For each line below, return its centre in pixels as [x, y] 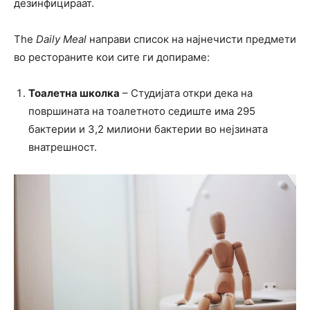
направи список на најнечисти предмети [191, 39]
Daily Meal [61, 39]
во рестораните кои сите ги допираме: [112, 57]
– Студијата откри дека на [186, 93]
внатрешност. [63, 147]
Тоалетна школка [74, 93]
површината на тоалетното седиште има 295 [142, 111]
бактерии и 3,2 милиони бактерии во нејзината [148, 129]
